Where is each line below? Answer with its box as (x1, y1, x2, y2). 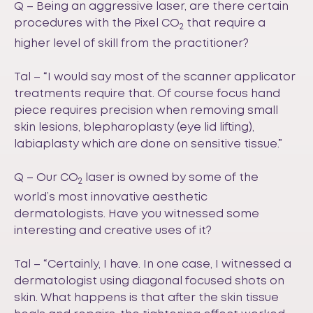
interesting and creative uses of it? (14, 225, 212, 236)
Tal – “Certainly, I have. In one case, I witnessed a (14, 259, 291, 270)
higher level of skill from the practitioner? (14, 38, 249, 49)
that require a (187, 18, 265, 29)
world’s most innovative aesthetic (14, 191, 208, 203)
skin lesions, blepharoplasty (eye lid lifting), (14, 122, 254, 133)
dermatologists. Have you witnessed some (14, 208, 259, 219)
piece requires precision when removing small (14, 105, 278, 116)
